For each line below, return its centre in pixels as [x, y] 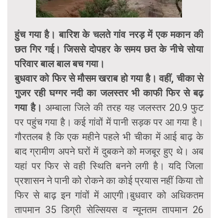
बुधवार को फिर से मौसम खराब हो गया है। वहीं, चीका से [109, 78]
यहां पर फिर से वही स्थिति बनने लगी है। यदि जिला [109, 166]
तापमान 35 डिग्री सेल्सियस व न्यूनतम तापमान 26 [109, 209]
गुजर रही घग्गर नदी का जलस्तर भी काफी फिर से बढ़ [109, 93]
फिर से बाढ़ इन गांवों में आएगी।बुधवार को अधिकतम [109, 195]
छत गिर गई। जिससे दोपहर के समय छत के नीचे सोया [109, 49]
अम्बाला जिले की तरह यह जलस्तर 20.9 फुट [123, 107]
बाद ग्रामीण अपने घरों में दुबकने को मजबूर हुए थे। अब [109, 151]
